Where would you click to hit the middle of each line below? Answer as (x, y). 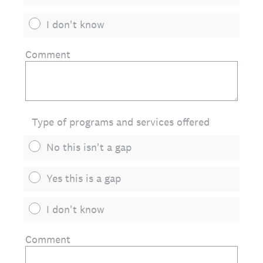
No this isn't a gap (89, 147)
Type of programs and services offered (121, 122)
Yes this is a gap (84, 178)
